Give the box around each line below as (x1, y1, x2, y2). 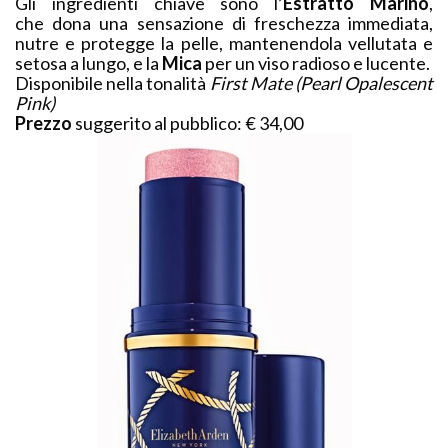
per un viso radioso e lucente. (205, 52, 430, 75)
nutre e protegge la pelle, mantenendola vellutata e (15, 32, 433, 55)
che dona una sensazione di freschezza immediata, (15, 12, 433, 35)
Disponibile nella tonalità (15, 72, 210, 95)
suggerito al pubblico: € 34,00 (75, 112, 303, 135)
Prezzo (15, 112, 75, 135)
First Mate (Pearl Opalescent (209, 72, 433, 95)
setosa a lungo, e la (15, 52, 162, 75)
